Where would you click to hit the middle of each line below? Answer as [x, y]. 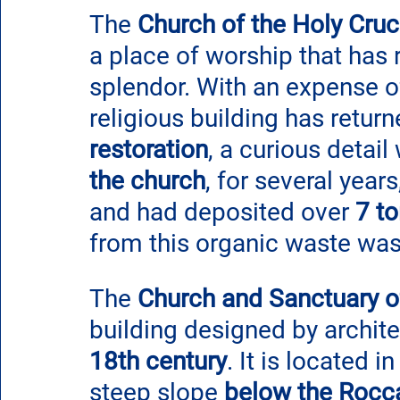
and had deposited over [222, 212]
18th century [158, 361]
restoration [149, 150]
